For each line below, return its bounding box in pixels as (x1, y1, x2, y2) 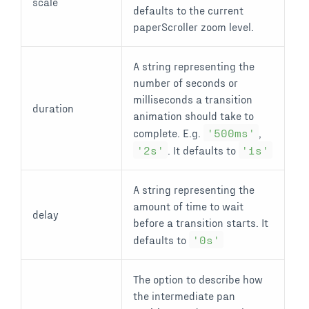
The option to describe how (133, 272, 263, 286)
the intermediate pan (133, 288, 235, 302)
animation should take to (133, 108, 254, 122)
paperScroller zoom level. (133, 19, 254, 33)
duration (32, 101, 74, 114)
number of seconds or (133, 75, 238, 89)
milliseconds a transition (133, 92, 252, 106)
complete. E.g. (133, 126, 203, 139)
